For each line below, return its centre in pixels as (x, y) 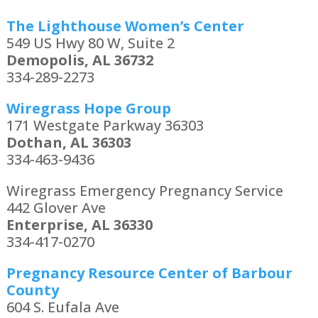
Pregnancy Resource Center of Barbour (149, 273)
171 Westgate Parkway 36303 (105, 126)
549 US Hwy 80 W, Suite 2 (90, 43)
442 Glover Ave (56, 208)
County (32, 290)
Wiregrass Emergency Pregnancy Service (144, 191)
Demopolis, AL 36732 (79, 60)
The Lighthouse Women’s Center (125, 26)
